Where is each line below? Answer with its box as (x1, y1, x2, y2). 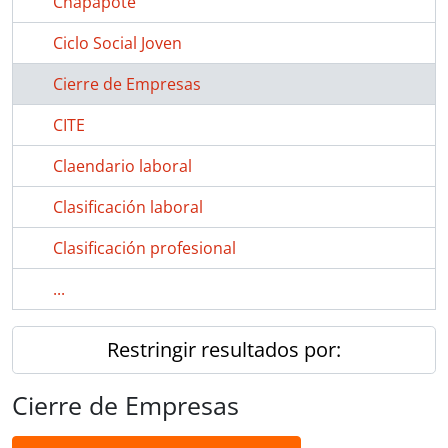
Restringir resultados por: (107, 336, 341, 363)
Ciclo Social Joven (53, 32, 182, 54)
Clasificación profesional (53, 237, 236, 259)
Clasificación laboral (53, 196, 203, 218)
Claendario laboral (53, 155, 192, 177)
